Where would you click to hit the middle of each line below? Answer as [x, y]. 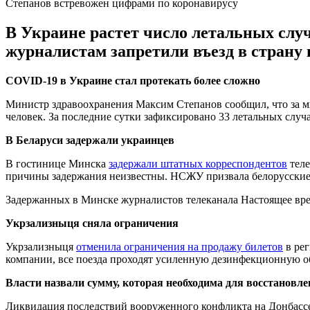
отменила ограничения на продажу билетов [180, 246]
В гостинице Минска [57, 163]
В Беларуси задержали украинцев [90, 140]
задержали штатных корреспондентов [198, 163]
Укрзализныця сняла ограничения [92, 223]
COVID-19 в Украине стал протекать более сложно [133, 80]
